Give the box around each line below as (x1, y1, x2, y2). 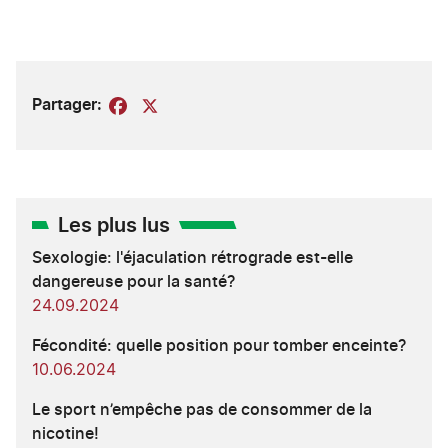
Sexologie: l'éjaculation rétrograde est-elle (32, 249, 353, 266)
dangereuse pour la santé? (32, 273, 235, 290)
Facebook (130, 97, 205, 114)
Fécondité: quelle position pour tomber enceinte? (32, 337, 406, 354)
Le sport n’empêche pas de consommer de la (32, 401, 372, 418)
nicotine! (32, 425, 99, 442)
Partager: (32, 96, 102, 113)
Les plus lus (58, 215, 170, 236)
